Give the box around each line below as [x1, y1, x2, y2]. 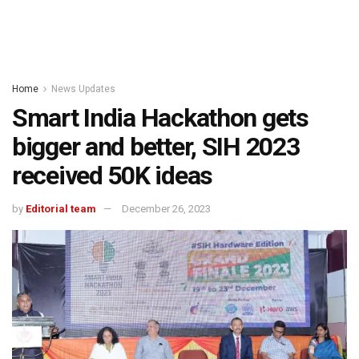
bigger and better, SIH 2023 [12, 131, 300, 162]
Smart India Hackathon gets [12, 103, 309, 133]
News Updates [51, 83, 115, 95]
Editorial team [26, 202, 96, 215]
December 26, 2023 [122, 202, 211, 215]
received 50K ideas [12, 160, 212, 191]
